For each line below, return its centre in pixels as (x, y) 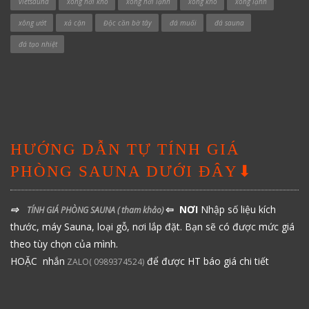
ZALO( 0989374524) (104, 262)
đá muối (183, 23)
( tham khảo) (141, 210)
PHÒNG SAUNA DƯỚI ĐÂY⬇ (131, 171)
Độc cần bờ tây (128, 23)
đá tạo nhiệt (38, 44)
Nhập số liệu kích (238, 209)
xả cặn (75, 23)
